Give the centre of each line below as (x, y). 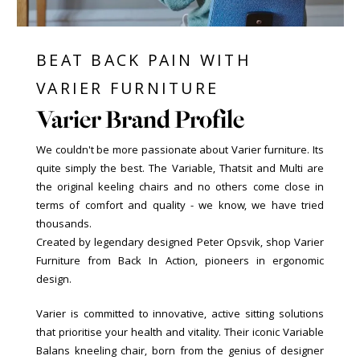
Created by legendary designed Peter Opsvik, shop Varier (180, 242)
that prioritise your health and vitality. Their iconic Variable (180, 332)
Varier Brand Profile (140, 120)
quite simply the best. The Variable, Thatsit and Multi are (180, 168)
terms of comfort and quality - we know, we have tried (180, 205)
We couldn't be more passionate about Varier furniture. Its (180, 150)
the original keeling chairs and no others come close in (180, 187)
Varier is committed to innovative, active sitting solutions (180, 314)
